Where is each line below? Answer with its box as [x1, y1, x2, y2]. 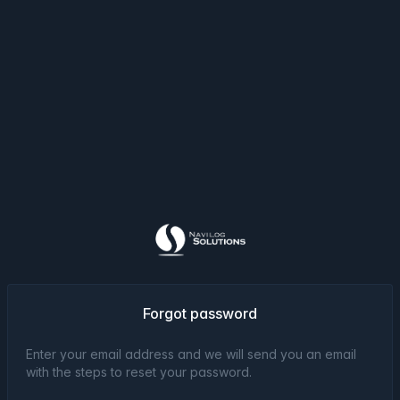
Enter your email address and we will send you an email [26, 346, 356, 362]
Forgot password [143, 304, 257, 322]
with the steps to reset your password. [26, 363, 252, 379]
